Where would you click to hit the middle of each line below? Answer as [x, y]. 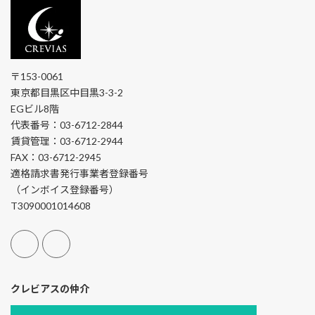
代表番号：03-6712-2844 [67, 124]
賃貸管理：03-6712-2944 [67, 141]
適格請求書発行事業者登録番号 [79, 173]
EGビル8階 [35, 108]
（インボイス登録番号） [65, 189]
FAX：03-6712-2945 [56, 157]
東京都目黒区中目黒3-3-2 [67, 92]
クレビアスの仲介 [50, 289]
